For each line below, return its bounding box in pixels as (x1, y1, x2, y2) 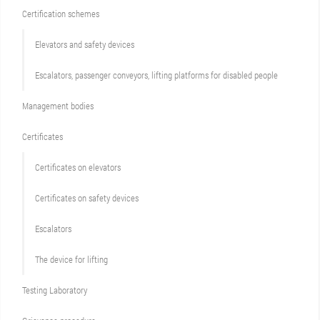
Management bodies (22, 99, 94, 113)
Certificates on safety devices (35, 191, 139, 205)
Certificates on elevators (35, 161, 121, 174)
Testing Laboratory (22, 284, 87, 297)
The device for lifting (35, 253, 108, 266)
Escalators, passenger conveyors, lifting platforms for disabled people (35, 69, 278, 82)
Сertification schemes (22, 7, 99, 21)
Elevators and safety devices (35, 38, 134, 51)
